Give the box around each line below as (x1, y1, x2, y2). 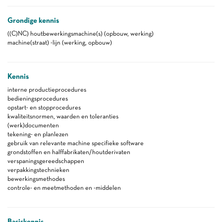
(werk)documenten (7, 121, 59, 129)
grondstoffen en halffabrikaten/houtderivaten (7, 148, 130, 156)
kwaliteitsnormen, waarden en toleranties (7, 112, 118, 120)
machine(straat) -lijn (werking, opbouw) (7, 39, 112, 46)
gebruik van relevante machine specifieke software (7, 139, 144, 147)
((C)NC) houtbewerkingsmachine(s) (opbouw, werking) (7, 30, 154, 37)
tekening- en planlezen (7, 130, 68, 138)
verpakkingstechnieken (7, 166, 69, 173)
